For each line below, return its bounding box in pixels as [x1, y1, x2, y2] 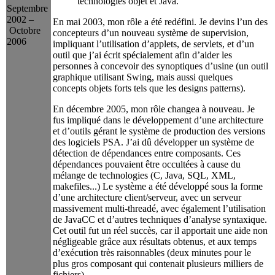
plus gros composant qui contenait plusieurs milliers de [53, 258, 263, 269]
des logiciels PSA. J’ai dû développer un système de [53, 136, 254, 147]
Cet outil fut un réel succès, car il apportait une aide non [53, 225, 268, 236]
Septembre [7, 3, 48, 14]
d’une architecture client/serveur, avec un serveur [53, 192, 241, 203]
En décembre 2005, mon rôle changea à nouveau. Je [53, 103, 255, 114]
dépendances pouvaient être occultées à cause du [53, 158, 241, 169]
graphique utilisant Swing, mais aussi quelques [53, 71, 233, 82]
